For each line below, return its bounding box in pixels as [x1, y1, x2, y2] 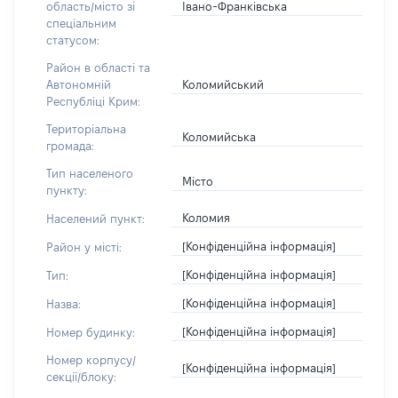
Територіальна [46, 123, 126, 135]
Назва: [46, 297, 81, 310]
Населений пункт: [46, 211, 145, 225]
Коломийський [182, 77, 265, 91]
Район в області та [46, 61, 150, 74]
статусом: [46, 34, 99, 46]
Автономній [46, 78, 111, 91]
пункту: [46, 184, 87, 196]
